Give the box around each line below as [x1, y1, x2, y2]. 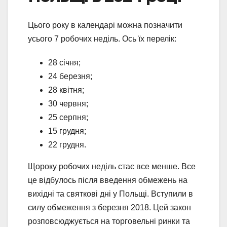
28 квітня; [48, 85, 84, 94]
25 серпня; [48, 112, 88, 122]
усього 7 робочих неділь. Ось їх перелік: [28, 34, 178, 43]
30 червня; [48, 99, 88, 108]
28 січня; [48, 58, 81, 67]
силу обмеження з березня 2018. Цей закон [28, 203, 191, 212]
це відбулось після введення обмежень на [28, 175, 187, 184]
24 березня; [48, 71, 92, 81]
